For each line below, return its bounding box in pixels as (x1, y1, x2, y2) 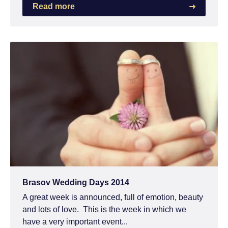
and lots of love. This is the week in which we (22, 205, 186, 214)
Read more (33, 2, 75, 11)
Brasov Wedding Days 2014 (22, 178, 129, 187)
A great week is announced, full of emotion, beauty (22, 193, 203, 202)
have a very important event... (22, 217, 128, 226)
